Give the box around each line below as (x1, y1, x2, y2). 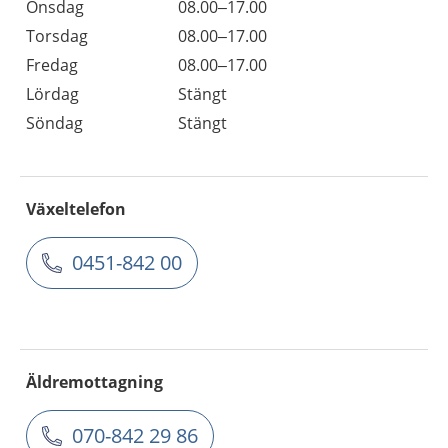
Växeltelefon (26, 198, 126, 220)
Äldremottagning (26, 371, 163, 393)
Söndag (26, 112, 83, 134)
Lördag (26, 83, 79, 105)
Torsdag (26, 25, 88, 47)
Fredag (26, 54, 78, 76)
